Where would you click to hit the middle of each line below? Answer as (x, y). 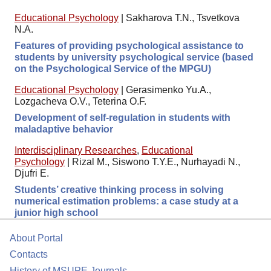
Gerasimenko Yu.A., (168, 90)
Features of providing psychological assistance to (129, 45)
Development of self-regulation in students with (122, 117)
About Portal (36, 238)
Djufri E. (32, 173)
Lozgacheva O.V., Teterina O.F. (80, 101)
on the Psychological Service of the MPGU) (113, 68)
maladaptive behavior (64, 129)
